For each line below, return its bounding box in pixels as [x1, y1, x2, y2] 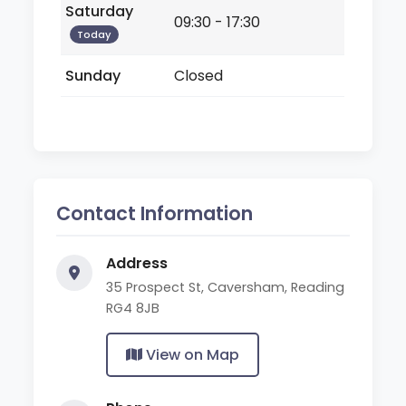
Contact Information [56, 199, 254, 227]
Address [106, 252, 169, 274]
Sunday [65, 64, 121, 86]
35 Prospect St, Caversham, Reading [106, 277, 345, 296]
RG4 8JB [106, 298, 160, 317]
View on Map [142, 343, 240, 365]
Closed [174, 64, 224, 86]
